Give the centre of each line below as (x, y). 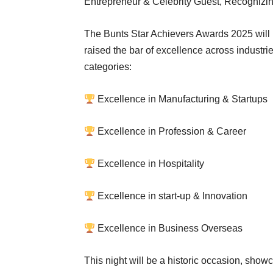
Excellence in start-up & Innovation (172, 196)
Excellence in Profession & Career (171, 131)
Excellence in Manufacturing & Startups (182, 99)
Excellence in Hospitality (150, 164)
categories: (108, 67)
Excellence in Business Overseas (169, 228)
